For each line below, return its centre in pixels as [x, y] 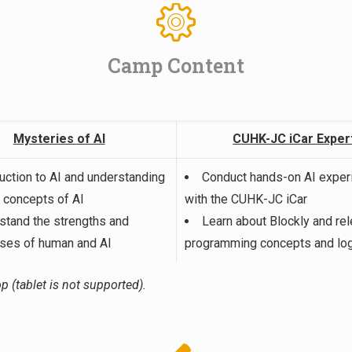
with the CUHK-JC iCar [246, 200]
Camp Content [176, 66]
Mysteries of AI [59, 139]
